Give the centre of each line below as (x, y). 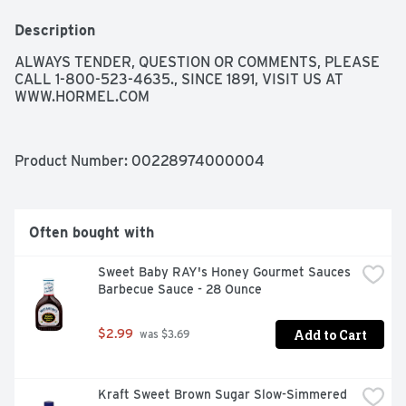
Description (55, 31)
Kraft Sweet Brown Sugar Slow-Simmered (222, 395)
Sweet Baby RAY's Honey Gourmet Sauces (224, 272)
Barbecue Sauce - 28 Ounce (180, 290)
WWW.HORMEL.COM (82, 97)
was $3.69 (163, 335)
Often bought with (92, 233)
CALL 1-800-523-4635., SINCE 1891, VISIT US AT (179, 80)
